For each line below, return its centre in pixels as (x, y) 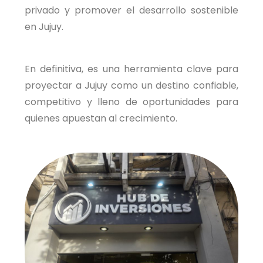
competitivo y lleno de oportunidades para (131, 102)
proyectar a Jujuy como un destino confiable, (131, 85)
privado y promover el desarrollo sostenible (131, 10)
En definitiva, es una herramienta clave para (131, 69)
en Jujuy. (44, 27)
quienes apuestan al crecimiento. (101, 118)
